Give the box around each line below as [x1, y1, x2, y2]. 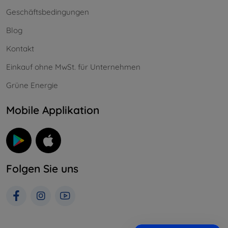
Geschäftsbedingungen [6, 7, 89, 17]
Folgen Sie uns [6, 161, 78, 175]
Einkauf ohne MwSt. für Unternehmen [6, 62, 140, 72]
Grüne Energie [6, 80, 58, 91]
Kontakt [6, 44, 34, 54]
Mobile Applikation [6, 103, 99, 117]
